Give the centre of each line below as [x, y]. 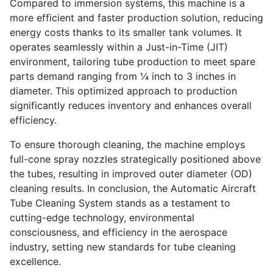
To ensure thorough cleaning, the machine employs [127, 145]
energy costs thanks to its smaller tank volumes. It [126, 33]
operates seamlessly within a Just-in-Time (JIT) [119, 47]
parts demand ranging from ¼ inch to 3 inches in [123, 76]
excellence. [35, 262]
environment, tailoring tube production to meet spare [133, 62]
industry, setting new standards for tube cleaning [123, 247]
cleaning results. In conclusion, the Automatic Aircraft [133, 189]
